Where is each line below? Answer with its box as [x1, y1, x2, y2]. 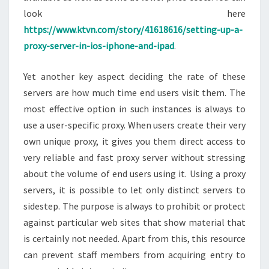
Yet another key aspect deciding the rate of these [23, 70, 246, 82]
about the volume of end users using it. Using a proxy [23, 168, 246, 180]
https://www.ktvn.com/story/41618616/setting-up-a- [23, 23, 243, 35]
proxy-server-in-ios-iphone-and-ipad [23, 40, 174, 52]
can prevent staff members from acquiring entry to [23, 249, 246, 261]
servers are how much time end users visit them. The [23, 86, 246, 98]
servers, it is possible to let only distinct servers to [23, 184, 246, 196]
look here [23, 7, 246, 19]
